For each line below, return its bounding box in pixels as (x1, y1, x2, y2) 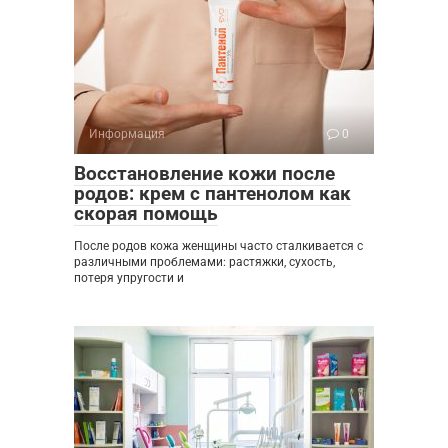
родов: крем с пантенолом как (74, 182, 351, 206)
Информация (89, 127, 165, 142)
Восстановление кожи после (74, 162, 335, 186)
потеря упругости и (74, 271, 184, 286)
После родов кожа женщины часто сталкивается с (74, 239, 363, 254)
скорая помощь (74, 202, 218, 226)
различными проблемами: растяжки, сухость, (74, 255, 335, 270)
